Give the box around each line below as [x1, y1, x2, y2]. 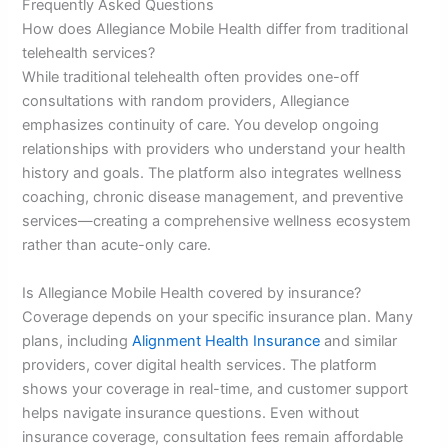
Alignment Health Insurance [132, 331, 321, 350]
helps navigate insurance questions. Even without [22, 403, 360, 422]
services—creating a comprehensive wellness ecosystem [22, 212, 412, 231]
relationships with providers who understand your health [22, 140, 407, 159]
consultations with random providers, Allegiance [22, 92, 350, 111]
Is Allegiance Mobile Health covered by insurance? [22, 283, 362, 302]
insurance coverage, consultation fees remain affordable [22, 427, 404, 446]
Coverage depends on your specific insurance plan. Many [22, 307, 414, 326]
